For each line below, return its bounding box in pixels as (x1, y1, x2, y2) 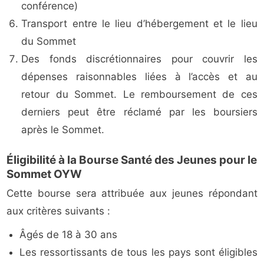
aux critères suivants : (6, 205, 111, 217)
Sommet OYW (6, 167, 82, 181)
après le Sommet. (21, 124, 105, 136)
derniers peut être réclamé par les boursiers (21, 106, 258, 118)
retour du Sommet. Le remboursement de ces (21, 88, 258, 101)
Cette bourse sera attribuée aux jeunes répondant (6, 187, 258, 200)
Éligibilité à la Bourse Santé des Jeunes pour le (6, 153, 258, 167)
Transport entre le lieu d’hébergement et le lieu (21, 18, 258, 30)
